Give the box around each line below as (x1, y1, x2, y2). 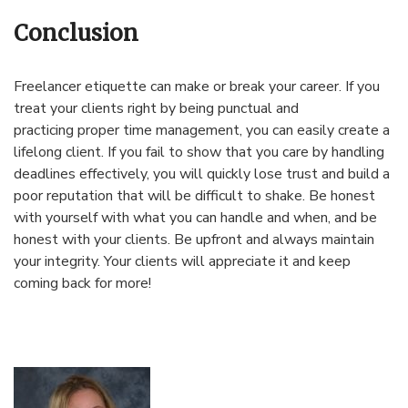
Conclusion (14, 19, 138, 48)
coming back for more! (14, 273, 151, 294)
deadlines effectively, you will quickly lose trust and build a (14, 164, 390, 185)
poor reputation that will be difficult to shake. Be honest (14, 186, 375, 207)
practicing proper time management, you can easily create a (14, 120, 390, 141)
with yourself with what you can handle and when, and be (14, 208, 377, 229)
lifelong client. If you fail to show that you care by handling (14, 142, 384, 163)
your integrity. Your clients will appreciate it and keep (14, 251, 351, 272)
